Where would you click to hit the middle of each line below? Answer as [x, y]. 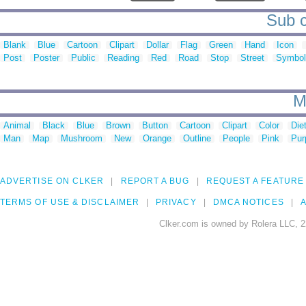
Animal [17, 126]
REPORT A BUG [155, 181]
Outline [197, 139]
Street [252, 58]
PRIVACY [176, 203]
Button [155, 126]
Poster [46, 58]
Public [83, 58]
